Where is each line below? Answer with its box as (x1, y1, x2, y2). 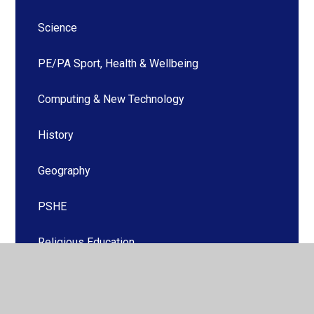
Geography (38, 164, 91, 178)
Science (38, 21, 78, 35)
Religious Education (38, 235, 135, 250)
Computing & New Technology (38, 93, 185, 107)
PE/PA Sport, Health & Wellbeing (38, 57, 199, 71)
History (38, 128, 74, 142)
